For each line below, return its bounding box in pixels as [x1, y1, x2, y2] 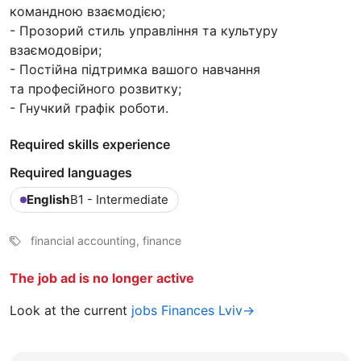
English [27, 192, 69, 208]
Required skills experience [10, 136, 170, 153]
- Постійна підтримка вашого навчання [10, 61, 260, 78]
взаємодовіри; [10, 42, 102, 59]
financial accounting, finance [31, 234, 181, 248]
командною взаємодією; [10, 3, 165, 20]
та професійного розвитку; [10, 81, 181, 98]
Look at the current [10, 302, 131, 319]
